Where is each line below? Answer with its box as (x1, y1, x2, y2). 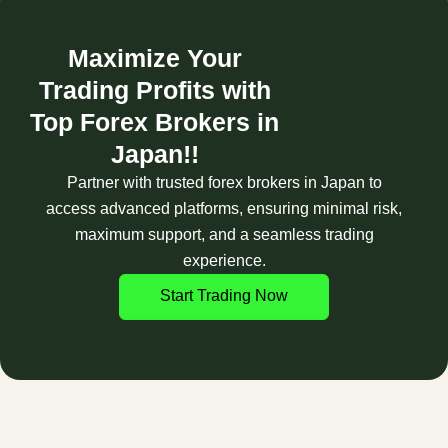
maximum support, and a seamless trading (74, 225, 374, 243)
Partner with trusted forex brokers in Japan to (66, 173, 382, 191)
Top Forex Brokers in (30, 107, 280, 136)
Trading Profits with (38, 75, 271, 104)
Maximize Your (67, 43, 242, 72)
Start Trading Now (160, 286, 288, 304)
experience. (182, 251, 266, 269)
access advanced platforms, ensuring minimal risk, (46, 199, 402, 217)
